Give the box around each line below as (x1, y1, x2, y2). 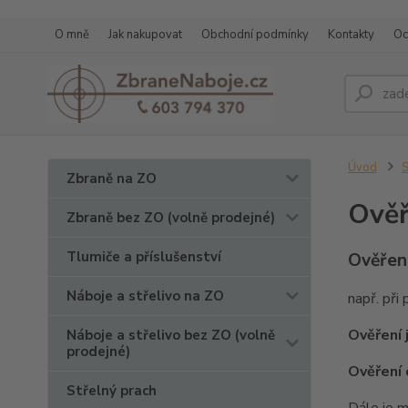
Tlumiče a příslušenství (66, 248, 221, 266)
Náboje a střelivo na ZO (66, 287, 224, 305)
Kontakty (328, 26, 374, 43)
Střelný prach (66, 382, 157, 400)
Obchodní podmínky (201, 26, 309, 43)
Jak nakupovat (108, 26, 182, 43)
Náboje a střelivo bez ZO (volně (66, 326, 275, 344)
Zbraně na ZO (66, 169, 157, 188)
